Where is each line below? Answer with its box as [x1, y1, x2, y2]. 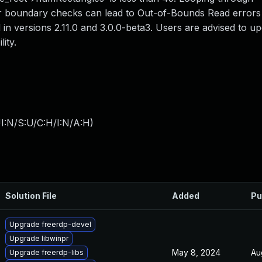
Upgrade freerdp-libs [9, 248, 84, 257]
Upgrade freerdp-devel [9, 220, 91, 229]
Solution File [5, 191, 57, 201]
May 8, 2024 [172, 247, 220, 257]
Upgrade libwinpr [9, 234, 68, 243]
